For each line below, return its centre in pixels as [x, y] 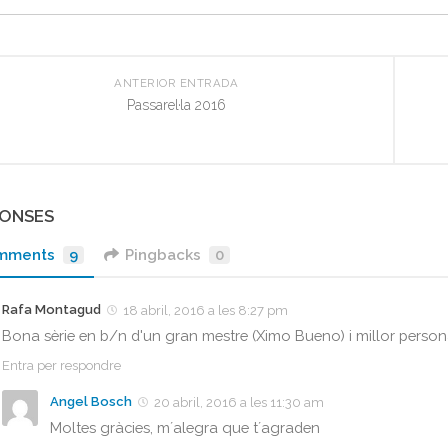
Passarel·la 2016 [176, 104]
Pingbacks [163, 254]
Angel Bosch [91, 401]
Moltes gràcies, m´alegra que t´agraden [185, 427]
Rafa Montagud [51, 309]
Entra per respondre [61, 365]
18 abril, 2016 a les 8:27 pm [205, 310]
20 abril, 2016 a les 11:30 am [239, 402]
